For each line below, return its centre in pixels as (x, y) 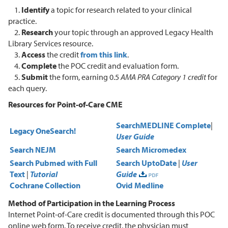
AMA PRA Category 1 (153, 77)
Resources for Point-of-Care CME (65, 104)
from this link (104, 54)
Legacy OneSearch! (43, 131)
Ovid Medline (140, 185)
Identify (35, 9)
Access (34, 54)
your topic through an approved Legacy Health (133, 32)
